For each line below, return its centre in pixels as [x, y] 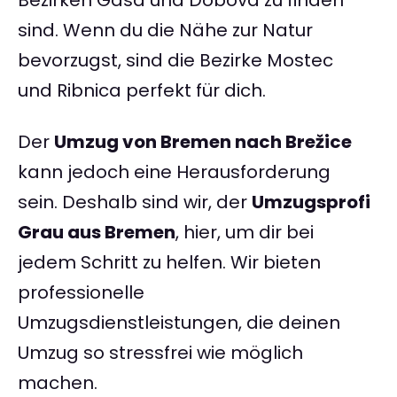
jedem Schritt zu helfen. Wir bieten [169, 263]
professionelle [81, 293]
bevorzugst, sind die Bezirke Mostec [175, 61]
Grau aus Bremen [97, 233]
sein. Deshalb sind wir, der [135, 202]
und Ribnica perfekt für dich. [142, 91]
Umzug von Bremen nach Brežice [203, 142]
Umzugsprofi [311, 202]
